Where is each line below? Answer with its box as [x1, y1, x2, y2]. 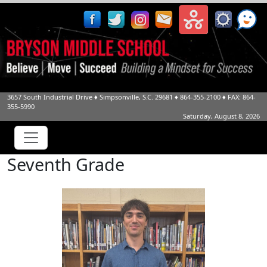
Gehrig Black [7, 179, 64, 193]
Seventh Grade [7, 153, 125, 176]
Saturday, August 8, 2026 [183, 111, 260, 120]
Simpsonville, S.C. [100, 92, 153, 101]
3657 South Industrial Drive [7, 92, 92, 101]
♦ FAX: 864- [221, 92, 256, 101]
